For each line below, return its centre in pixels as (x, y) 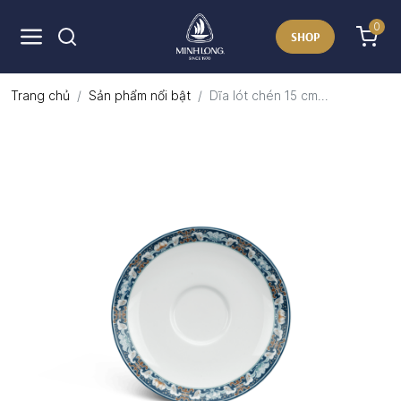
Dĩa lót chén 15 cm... (269, 95)
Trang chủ (40, 95)
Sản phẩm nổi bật (140, 95)
